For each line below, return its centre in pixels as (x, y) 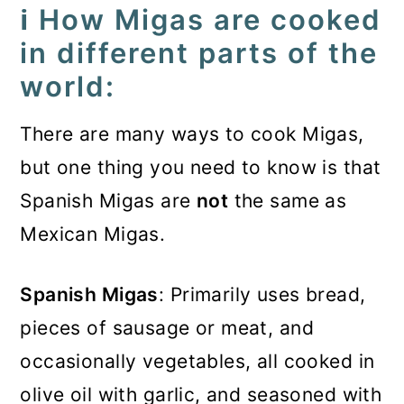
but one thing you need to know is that (201, 167)
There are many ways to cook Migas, (192, 134)
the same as (288, 201)
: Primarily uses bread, (262, 294)
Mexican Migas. (93, 234)
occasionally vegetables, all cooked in (197, 361)
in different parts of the (199, 53)
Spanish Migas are (108, 201)
